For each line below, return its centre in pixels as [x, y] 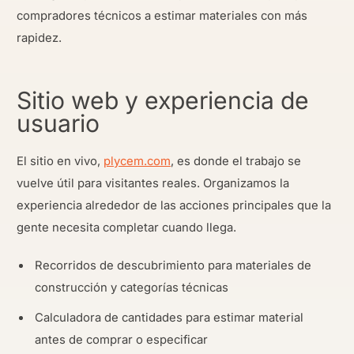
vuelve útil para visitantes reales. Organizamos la [153, 184]
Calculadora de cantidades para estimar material [169, 318]
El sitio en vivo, [60, 162]
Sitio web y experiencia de [163, 100]
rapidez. [39, 38]
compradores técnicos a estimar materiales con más [162, 16]
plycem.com [137, 162]
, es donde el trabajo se [236, 162]
